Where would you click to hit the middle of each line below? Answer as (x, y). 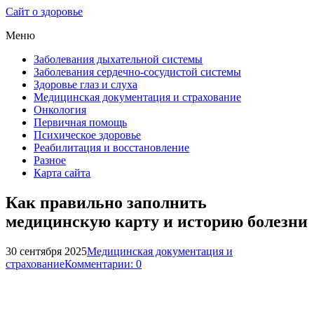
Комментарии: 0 (103, 264)
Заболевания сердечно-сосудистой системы (137, 72)
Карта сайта (62, 173)
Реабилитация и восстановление (111, 148)
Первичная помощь (80, 122)
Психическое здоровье (87, 135)
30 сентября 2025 (46, 251)
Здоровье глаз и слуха (86, 84)
